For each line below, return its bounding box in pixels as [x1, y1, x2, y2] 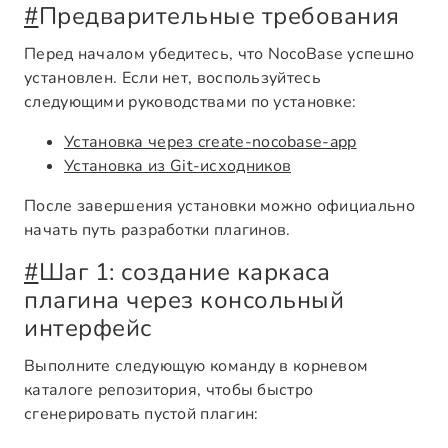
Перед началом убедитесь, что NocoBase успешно [24, 43, 415, 65]
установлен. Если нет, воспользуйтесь [24, 67, 321, 89]
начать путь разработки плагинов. [24, 219, 291, 241]
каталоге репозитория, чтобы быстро [24, 379, 314, 401]
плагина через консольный [24, 284, 344, 316]
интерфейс [24, 312, 152, 344]
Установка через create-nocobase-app [64, 131, 357, 153]
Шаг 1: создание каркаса [38, 256, 330, 288]
